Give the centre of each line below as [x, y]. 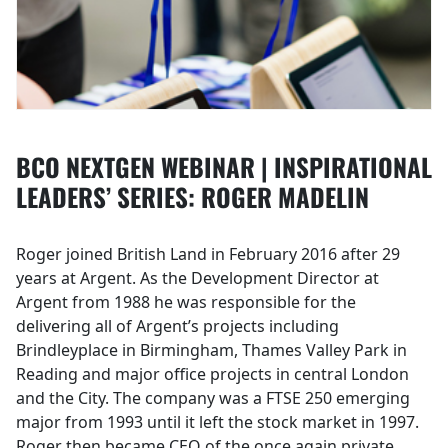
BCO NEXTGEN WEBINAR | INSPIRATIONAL [224, 166]
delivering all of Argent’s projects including [177, 326]
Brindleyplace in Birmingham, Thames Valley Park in [211, 350]
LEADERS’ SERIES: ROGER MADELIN [192, 196]
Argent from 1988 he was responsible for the [186, 302]
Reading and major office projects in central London [212, 374]
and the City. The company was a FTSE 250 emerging [213, 398]
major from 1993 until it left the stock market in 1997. [217, 422]
